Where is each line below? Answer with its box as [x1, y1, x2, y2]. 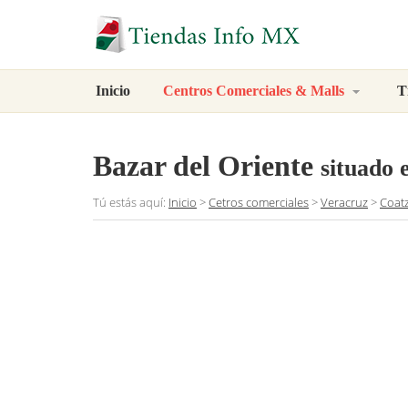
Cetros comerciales [209, 194, 309, 211]
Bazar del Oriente [93, 149, 313, 183]
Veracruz [321, 194, 368, 211]
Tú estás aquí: [93, 194, 168, 211]
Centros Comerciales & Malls [163, 83, 348, 98]
